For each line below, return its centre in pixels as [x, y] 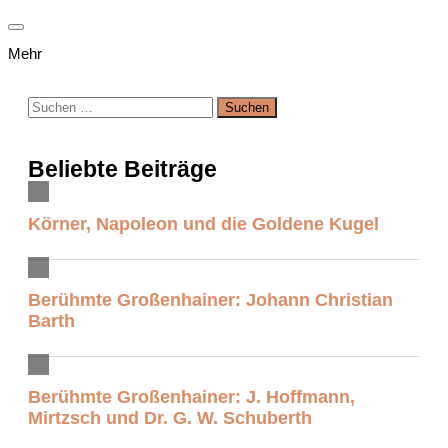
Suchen [52, 105]
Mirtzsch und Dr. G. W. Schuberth [170, 417]
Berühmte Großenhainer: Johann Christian [210, 299]
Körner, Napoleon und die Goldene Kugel [203, 223]
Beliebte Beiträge [122, 169]
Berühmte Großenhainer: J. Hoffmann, [191, 396]
